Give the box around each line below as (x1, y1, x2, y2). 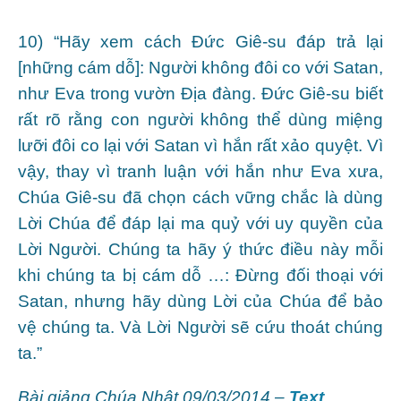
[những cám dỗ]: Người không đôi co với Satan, (18, 57, 383, 77)
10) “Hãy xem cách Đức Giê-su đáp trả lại (18, 31, 383, 51)
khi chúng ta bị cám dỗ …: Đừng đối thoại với (18, 265, 383, 285)
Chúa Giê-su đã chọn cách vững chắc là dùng (18, 187, 383, 207)
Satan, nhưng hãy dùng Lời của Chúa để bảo (18, 291, 383, 311)
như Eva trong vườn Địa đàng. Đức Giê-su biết (18, 83, 383, 103)
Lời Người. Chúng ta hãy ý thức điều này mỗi (18, 239, 383, 259)
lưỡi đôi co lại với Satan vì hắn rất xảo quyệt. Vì (18, 135, 383, 155)
